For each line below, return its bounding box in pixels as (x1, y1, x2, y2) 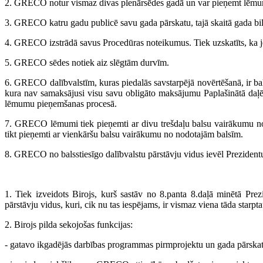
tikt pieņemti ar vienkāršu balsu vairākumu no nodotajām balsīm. (5, 129, 243, 140)
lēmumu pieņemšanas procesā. (5, 99, 117, 109)
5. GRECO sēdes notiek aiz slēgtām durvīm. (5, 58, 169, 68)
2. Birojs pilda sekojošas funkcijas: (5, 220, 133, 230)
